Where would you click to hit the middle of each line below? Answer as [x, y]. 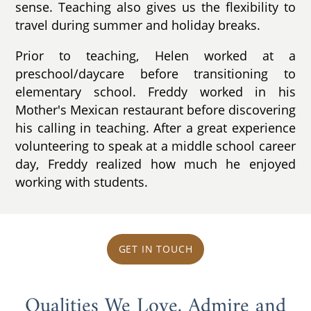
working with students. [82, 182]
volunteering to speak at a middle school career [155, 145]
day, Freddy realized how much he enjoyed [155, 163]
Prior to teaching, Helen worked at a [155, 55]
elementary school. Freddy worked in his [155, 91]
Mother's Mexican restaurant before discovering [155, 109]
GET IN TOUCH [155, 249]
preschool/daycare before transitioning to [155, 73]
